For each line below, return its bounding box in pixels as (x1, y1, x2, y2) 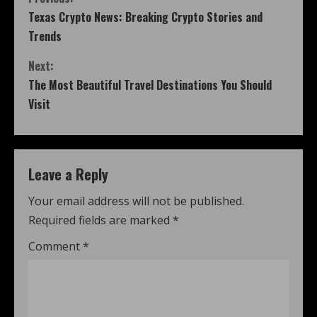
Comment (28, 238, 83, 255)
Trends (28, 28, 62, 45)
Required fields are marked (28, 212, 173, 229)
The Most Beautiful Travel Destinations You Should (28, 76, 272, 94)
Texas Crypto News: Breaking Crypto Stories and (28, 8, 263, 26)
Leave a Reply (28, 163, 108, 185)
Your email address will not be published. (28, 193, 244, 209)
